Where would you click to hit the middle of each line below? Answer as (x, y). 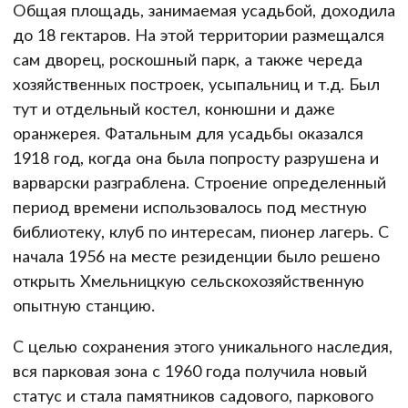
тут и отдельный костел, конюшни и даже (174, 108)
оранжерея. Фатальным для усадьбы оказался (188, 133)
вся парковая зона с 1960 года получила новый (190, 370)
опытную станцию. (84, 305)
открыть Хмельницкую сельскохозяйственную (189, 280)
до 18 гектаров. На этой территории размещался (199, 34)
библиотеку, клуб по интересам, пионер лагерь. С (201, 231)
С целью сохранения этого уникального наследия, (203, 346)
